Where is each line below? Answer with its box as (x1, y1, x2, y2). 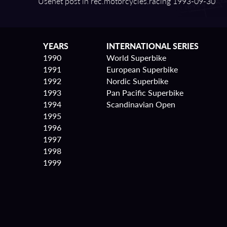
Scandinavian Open (106, 98, 175, 110)
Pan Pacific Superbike (106, 87, 183, 98)
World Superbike (106, 52, 166, 63)
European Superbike (106, 63, 178, 75)
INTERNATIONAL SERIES (106, 40, 199, 52)
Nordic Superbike (106, 75, 168, 87)
